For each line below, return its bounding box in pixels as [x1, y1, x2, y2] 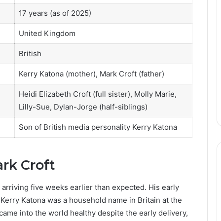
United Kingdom [18, 28, 75, 38]
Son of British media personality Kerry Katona [18, 122, 177, 132]
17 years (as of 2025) [18, 8, 91, 18]
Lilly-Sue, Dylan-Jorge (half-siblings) [18, 102, 147, 111]
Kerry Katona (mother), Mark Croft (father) [18, 69, 164, 78]
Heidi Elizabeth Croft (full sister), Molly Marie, [18, 89, 177, 99]
